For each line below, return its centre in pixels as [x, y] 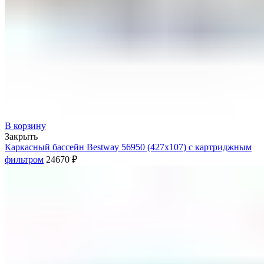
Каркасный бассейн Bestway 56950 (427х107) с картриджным [128, 147]
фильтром [24, 159]
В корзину [25, 126]
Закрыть [21, 136]
